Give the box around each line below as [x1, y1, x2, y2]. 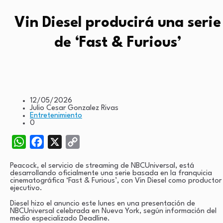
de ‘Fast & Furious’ [54, 36, 181, 51]
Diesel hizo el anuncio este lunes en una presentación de [10, 200, 195, 208]
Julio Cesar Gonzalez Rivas [30, 104, 118, 112]
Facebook [44, 137, 76, 145]
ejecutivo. [10, 184, 42, 192]
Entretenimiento [30, 111, 82, 119]
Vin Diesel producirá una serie [14, 16, 221, 31]
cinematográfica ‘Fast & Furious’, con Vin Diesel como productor [10, 177, 222, 185]
